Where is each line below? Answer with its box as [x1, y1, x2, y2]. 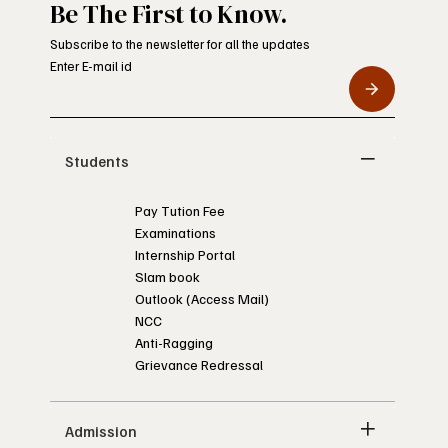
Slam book [135, 267, 201, 285]
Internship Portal [135, 245, 236, 263]
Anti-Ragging [135, 333, 214, 351]
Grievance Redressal [135, 355, 264, 373]
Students [65, 151, 130, 170]
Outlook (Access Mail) [135, 289, 270, 307]
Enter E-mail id [50, 56, 133, 74]
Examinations [135, 223, 217, 241]
